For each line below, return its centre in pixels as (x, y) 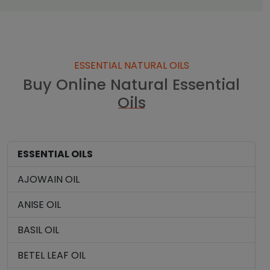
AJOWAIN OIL (49, 179)
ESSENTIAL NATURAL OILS (131, 65)
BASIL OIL (38, 230)
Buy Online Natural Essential (131, 85)
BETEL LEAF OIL (52, 255)
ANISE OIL (39, 205)
